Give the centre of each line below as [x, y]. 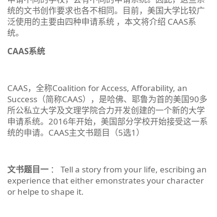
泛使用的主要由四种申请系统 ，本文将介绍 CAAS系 [102, 21]
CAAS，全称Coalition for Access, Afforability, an [97, 88]
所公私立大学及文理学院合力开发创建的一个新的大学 [106, 110]
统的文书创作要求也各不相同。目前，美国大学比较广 [106, 10]
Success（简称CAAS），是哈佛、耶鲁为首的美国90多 [107, 99]
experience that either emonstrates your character [106, 180]
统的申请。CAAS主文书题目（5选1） [76, 132]
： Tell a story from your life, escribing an [128, 169]
